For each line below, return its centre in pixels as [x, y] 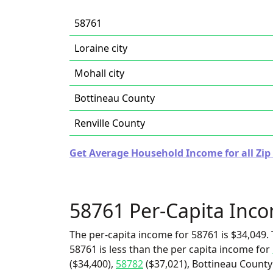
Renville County [110, 123]
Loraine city [101, 48]
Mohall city [99, 73]
